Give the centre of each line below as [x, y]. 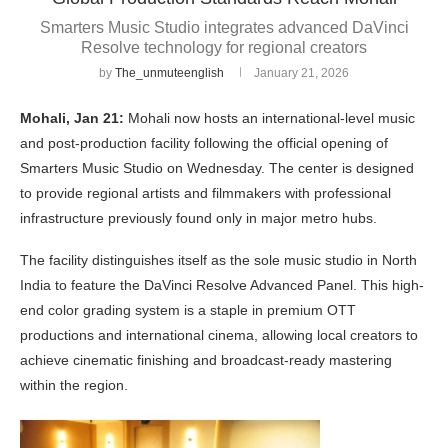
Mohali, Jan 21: [72, 118]
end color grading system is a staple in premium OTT [188, 310]
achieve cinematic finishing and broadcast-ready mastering [206, 360]
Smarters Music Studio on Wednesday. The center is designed [217, 168]
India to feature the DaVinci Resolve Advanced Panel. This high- [222, 285]
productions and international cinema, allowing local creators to [219, 335]
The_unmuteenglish [169, 73]
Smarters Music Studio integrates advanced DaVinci [224, 28]
